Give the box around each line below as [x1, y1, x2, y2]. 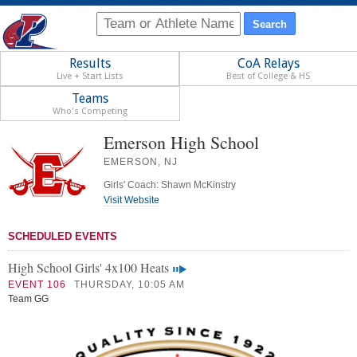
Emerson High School [104, 131, 259, 155]
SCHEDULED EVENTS [8, 230, 117, 243]
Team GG [8, 293, 49, 305]
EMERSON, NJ [104, 156, 178, 168]
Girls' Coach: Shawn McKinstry [104, 179, 236, 191]
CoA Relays [237, 56, 300, 72]
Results [69, 56, 111, 72]
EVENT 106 [8, 279, 66, 291]
